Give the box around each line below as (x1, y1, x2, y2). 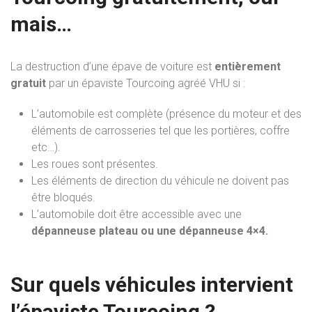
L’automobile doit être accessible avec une (31, 207, 242, 221)
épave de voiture (111, 59, 194, 73)
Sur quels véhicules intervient (10, 272, 293, 297)
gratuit (10, 76, 46, 90)
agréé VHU (178, 76, 233, 90)
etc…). (31, 140, 61, 154)
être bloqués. (31, 190, 95, 204)
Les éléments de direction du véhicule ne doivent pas (31, 173, 289, 187)
